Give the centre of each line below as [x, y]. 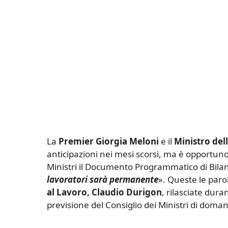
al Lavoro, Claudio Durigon [104, 192]
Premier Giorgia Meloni [109, 141]
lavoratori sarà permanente [103, 180]
